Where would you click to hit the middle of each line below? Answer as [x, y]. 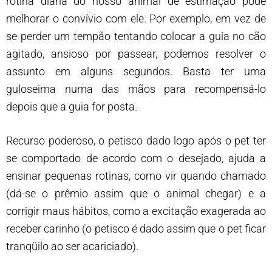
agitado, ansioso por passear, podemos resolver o [136, 53]
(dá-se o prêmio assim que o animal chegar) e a [136, 193]
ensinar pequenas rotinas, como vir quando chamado [136, 175]
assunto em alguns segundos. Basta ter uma [136, 71]
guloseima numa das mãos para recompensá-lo [136, 89]
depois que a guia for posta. [72, 106]
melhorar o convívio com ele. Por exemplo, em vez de [136, 18]
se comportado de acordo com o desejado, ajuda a [136, 158]
